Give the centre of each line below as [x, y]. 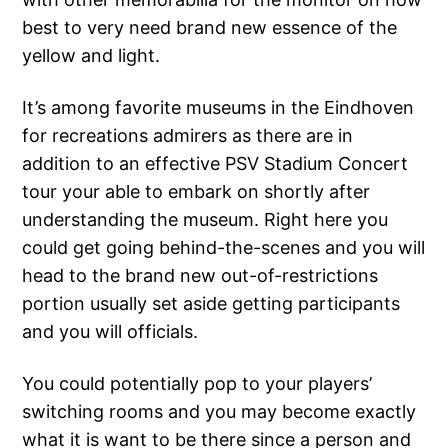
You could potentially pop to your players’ [197, 384]
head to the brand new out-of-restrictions [200, 276]
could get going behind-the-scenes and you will [224, 248]
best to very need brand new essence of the [210, 28]
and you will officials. [110, 332]
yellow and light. [91, 56]
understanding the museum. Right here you [205, 220]
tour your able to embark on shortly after [196, 192]
